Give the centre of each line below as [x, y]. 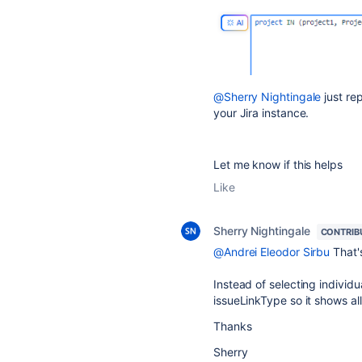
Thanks [233, 326]
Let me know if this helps [278, 165]
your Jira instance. [261, 113]
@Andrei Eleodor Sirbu [272, 252]
